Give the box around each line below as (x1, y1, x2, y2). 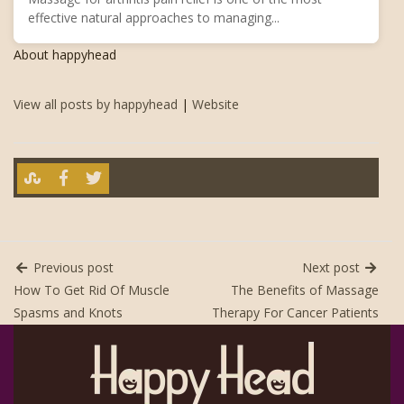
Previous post (29, 259, 114, 277)
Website (192, 95, 239, 113)
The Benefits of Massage (231, 281, 379, 299)
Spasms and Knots (14, 304, 123, 322)
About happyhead (14, 45, 116, 63)
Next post (301, 259, 363, 277)
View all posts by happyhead (14, 95, 178, 113)
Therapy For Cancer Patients (212, 304, 379, 322)
